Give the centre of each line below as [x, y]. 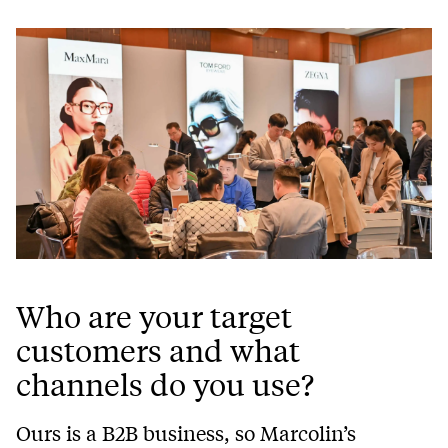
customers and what [158, 350]
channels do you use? [165, 384]
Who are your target [154, 316]
